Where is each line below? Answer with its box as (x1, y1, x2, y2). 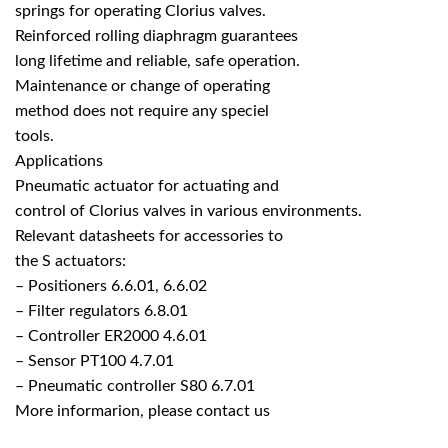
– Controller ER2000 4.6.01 (15, 328, 207, 345)
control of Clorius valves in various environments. (15, 203, 362, 220)
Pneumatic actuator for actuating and (15, 178, 279, 195)
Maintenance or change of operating (15, 78, 270, 95)
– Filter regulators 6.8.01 (15, 303, 188, 320)
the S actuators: (15, 253, 126, 270)
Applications (15, 153, 103, 170)
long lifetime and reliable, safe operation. (15, 53, 300, 70)
